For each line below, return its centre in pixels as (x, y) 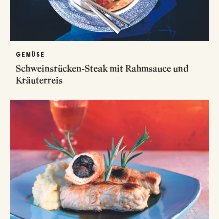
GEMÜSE (30, 55)
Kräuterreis (39, 80)
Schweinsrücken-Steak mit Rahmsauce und (102, 68)
